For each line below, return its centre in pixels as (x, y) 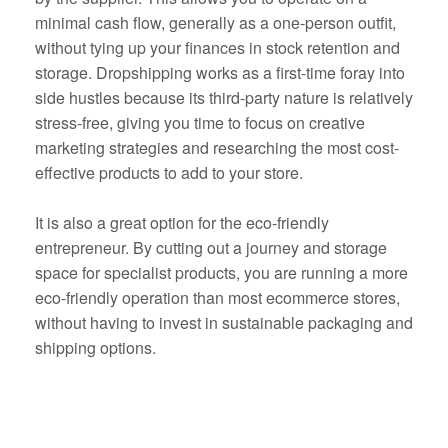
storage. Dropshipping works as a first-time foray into (220, 73)
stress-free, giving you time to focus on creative (200, 123)
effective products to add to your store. (169, 173)
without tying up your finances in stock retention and (217, 48)
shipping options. (95, 348)
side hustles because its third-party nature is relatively (224, 98)
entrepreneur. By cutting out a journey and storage (211, 248)
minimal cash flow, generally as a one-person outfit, (215, 23)
